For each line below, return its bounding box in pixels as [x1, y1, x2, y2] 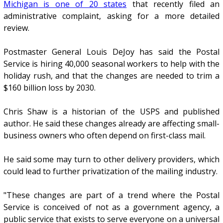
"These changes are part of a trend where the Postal [3, 189, 220, 201]
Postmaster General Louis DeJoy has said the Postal [3, 46, 220, 57]
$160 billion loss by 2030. [3, 82, 96, 93]
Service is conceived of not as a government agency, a [3, 201, 220, 213]
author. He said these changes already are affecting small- [3, 117, 220, 129]
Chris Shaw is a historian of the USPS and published [3, 106, 220, 117]
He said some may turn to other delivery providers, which [3, 153, 220, 165]
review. [3, 22, 29, 33]
